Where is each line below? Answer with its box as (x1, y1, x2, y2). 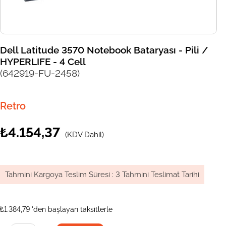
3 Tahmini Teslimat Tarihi (116, 170, 199, 180)
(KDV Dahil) (65, 130, 104, 140)
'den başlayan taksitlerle (32, 205, 112, 214)
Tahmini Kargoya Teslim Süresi (5, 170, 110, 180)
